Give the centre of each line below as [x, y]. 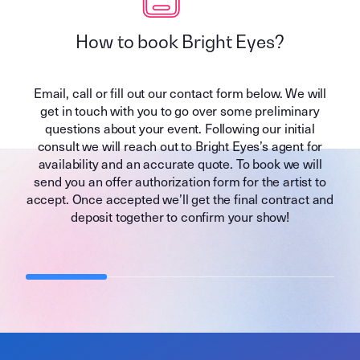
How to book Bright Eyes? [180, 42]
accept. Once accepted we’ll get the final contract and [180, 199]
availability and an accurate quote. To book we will [180, 164]
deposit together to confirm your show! [180, 217]
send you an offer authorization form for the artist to [180, 182]
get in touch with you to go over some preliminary [180, 111]
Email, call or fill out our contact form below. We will [180, 93]
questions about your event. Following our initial [180, 129]
